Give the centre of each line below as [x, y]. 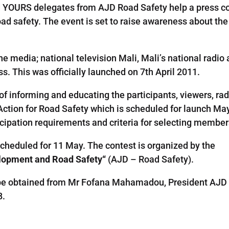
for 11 [52, 145]
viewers [196, 95]
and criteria [116, 122]
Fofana [96, 182]
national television [79, 58]
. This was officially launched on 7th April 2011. [104, 72]
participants [152, 95]
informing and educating [61, 95]
